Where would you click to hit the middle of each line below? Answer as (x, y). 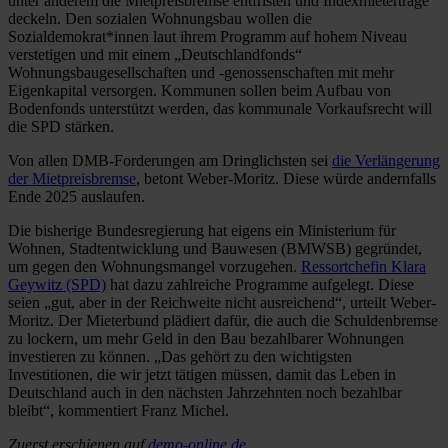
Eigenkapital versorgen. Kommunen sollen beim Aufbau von (199, 90)
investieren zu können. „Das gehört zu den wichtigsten (180, 356)
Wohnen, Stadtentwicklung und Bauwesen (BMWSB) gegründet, (215, 248)
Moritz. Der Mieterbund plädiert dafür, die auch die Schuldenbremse (223, 320)
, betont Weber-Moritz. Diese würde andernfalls (286, 178)
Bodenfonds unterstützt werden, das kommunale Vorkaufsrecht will (220, 108)
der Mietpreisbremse (72, 178)
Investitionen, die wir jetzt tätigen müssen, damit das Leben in (202, 374)
